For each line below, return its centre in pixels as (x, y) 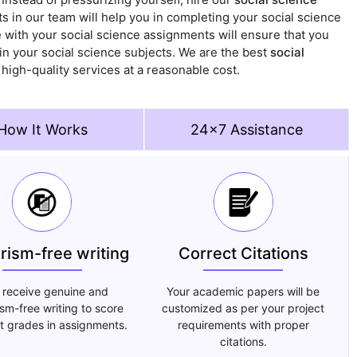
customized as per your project (243, 308)
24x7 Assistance (246, 130)
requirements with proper (243, 325)
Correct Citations (243, 254)
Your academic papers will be (243, 292)
